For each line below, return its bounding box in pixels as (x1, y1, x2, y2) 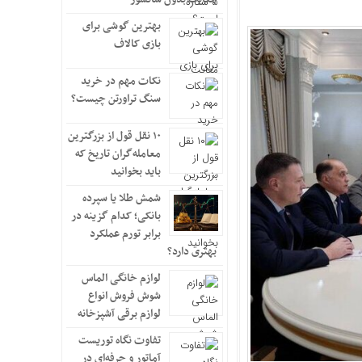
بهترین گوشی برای (82, 17, 161, 36)
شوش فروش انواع (88, 287, 161, 305)
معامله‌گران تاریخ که (75, 145, 161, 163)
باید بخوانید (111, 162, 161, 181)
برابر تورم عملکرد (90, 225, 161, 243)
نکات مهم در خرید (81, 72, 161, 90)
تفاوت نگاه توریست (78, 331, 161, 350)
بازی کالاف (114, 35, 161, 53)
